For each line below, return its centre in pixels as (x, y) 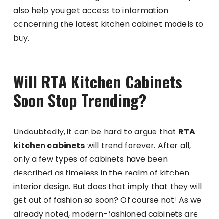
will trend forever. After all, (138, 145)
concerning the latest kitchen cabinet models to (109, 24)
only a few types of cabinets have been (90, 159)
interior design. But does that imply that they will (108, 186)
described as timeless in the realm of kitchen (101, 173)
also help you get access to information (91, 10)
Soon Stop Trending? (82, 100)
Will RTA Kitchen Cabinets (98, 81)
